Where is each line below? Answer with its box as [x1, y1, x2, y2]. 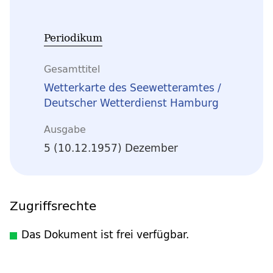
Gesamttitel [44, 60, 100, 77]
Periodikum [44, 29, 102, 45]
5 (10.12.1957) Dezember [44, 139, 178, 157]
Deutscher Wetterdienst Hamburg [44, 94, 219, 112]
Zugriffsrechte [10, 194, 96, 216]
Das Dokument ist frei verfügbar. [21, 225, 189, 243]
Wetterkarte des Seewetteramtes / [44, 79, 221, 97]
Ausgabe [44, 120, 86, 138]
